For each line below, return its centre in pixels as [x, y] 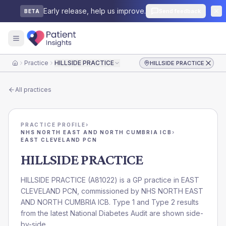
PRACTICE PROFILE [53, 125]
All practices [33, 90]
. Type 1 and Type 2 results [154, 202]
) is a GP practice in [148, 180]
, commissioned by [109, 191]
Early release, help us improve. [95, 11]
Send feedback [180, 11]
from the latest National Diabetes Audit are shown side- [112, 213]
